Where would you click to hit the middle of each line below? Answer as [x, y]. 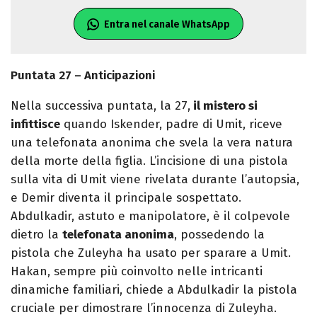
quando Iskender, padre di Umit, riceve [171, 125]
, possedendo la [219, 235]
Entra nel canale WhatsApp [167, 25]
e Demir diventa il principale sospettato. [126, 198]
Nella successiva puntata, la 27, [100, 106]
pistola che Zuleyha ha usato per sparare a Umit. [151, 253]
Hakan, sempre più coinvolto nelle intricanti [137, 272]
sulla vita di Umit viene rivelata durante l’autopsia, [155, 180]
